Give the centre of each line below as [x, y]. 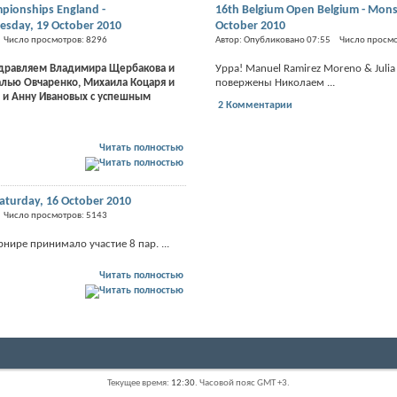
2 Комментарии [255, 105]
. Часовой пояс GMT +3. [242, 383]
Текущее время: [139, 383]
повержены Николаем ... [275, 82]
